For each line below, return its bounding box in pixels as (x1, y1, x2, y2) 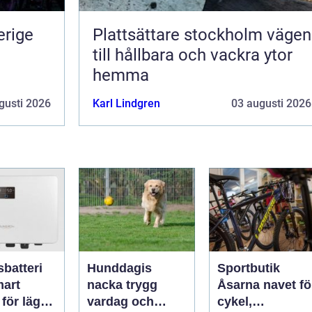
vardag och (87, 294, 154, 309)
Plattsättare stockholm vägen (93, 24, 267, 45)
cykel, (217, 294, 252, 309)
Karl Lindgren (93, 96, 160, 110)
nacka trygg (87, 277, 126, 292)
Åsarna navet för (217, 277, 263, 292)
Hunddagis (87, 260, 152, 275)
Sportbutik (217, 260, 280, 275)
